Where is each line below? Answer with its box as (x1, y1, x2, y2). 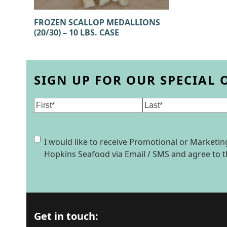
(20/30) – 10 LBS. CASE (34, 26, 120, 38)
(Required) (56, 97, 97, 109)
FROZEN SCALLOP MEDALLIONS (34, 16, 161, 28)
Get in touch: (34, 209, 99, 223)
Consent (33, 133, 66, 144)
